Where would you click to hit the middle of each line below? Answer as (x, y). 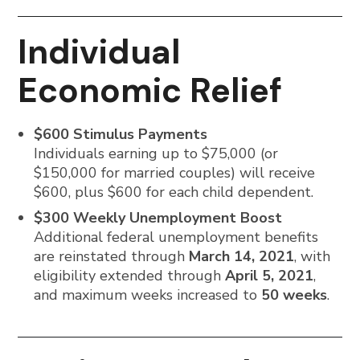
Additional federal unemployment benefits (176, 237)
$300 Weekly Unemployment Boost (158, 218)
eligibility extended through (130, 276)
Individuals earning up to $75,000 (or (156, 153)
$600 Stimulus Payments (121, 134)
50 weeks (295, 295)
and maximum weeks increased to (148, 295)
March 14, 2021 (242, 256)
